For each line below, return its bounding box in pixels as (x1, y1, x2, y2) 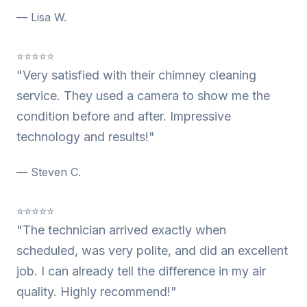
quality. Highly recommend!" (16, 284, 177, 299)
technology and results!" (16, 130, 155, 144)
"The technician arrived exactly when (16, 223, 226, 237)
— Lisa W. (16, 10, 66, 24)
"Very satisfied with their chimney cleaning (16, 68, 256, 82)
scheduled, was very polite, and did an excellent (16, 243, 288, 258)
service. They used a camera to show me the (16, 88, 270, 103)
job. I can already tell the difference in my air (16, 264, 266, 278)
